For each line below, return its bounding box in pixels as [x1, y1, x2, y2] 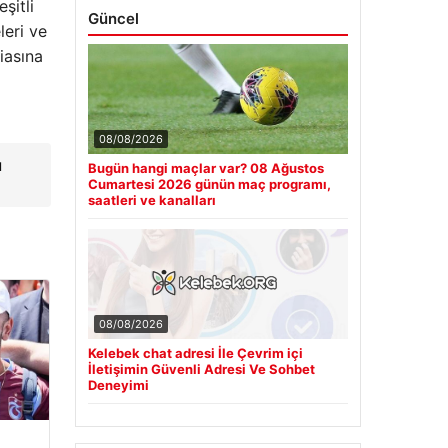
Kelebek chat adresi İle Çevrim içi [87, 344, 303, 361]
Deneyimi [87, 376, 149, 393]
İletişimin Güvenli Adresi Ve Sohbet [87, 360, 315, 377]
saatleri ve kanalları [87, 191, 216, 208]
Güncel [87, 8, 139, 28]
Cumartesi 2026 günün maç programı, [87, 175, 331, 192]
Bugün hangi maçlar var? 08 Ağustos [87, 159, 324, 176]
